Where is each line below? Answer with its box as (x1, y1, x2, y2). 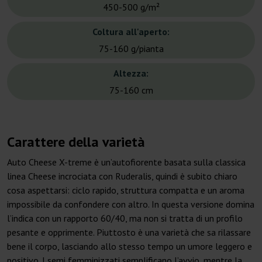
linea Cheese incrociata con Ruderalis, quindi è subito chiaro (7, 170, 237, 182)
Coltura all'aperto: (92, 26, 170, 38)
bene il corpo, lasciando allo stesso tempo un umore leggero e (7, 240, 252, 253)
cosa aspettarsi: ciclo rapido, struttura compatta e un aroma (7, 184, 244, 196)
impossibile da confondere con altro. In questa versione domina (7, 198, 254, 211)
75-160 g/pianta (98, 43, 164, 55)
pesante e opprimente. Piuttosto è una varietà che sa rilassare (7, 226, 251, 239)
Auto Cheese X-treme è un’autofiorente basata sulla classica (7, 156, 246, 168)
